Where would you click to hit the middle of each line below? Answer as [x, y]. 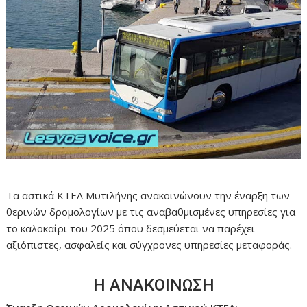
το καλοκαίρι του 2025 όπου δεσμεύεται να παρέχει [131, 229]
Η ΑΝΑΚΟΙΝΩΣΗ [153, 285]
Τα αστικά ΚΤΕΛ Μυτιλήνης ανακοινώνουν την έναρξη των [148, 196]
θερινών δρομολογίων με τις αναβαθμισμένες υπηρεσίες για [151, 212]
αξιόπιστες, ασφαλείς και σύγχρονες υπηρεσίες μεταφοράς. [149, 245]
